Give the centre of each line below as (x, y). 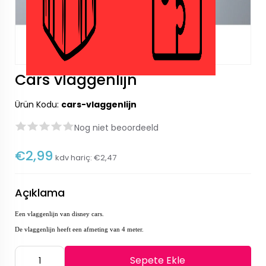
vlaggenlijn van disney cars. (66, 214)
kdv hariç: (75, 158)
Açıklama (40, 193)
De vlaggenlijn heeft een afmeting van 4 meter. (79, 229)
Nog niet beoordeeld (116, 128)
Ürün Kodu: (38, 104)
